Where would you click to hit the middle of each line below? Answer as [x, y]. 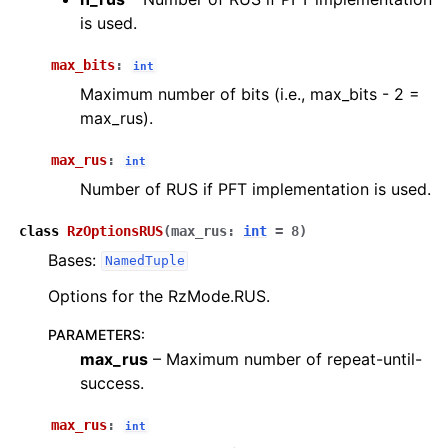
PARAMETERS [94, 334]
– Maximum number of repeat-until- [285, 358]
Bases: [74, 259]
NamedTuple [144, 261]
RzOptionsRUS [115, 230]
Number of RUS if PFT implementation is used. [255, 188]
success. [112, 382]
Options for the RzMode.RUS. [159, 295]
